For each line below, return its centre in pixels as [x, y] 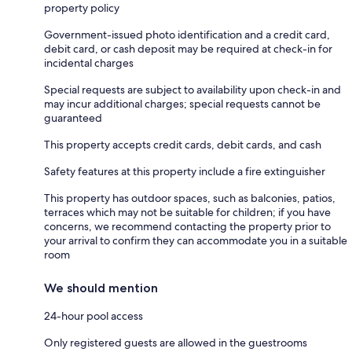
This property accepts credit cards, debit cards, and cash [183, 144]
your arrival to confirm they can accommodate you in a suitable [196, 240]
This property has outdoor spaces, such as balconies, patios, [190, 198]
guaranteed [73, 117]
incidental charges [89, 62]
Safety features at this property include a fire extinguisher [185, 171]
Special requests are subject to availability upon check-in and [192, 89]
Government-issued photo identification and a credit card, [187, 34]
